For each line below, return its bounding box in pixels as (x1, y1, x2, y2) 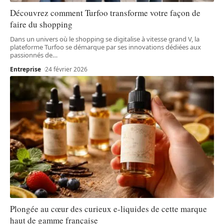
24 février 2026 (45, 64, 88, 73)
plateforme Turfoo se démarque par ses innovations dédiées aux (10, 42, 201, 51)
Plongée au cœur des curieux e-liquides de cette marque (10, 203, 207, 215)
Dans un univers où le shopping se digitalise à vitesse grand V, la (10, 34, 199, 43)
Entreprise (10, 64, 41, 73)
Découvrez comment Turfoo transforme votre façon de (10, 6, 200, 18)
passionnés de (10, 50, 52, 59)
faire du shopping (10, 18, 72, 30)
